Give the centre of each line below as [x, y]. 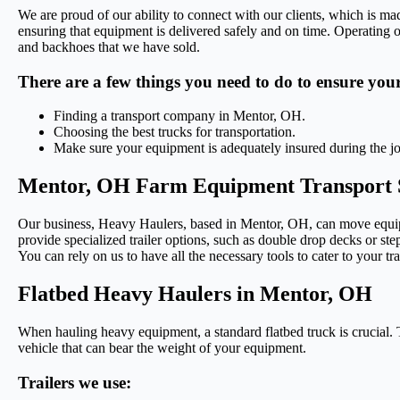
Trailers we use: [75, 382]
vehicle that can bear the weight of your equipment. [162, 347]
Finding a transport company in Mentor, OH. [179, 116]
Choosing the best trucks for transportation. [175, 132]
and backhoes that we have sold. [109, 46]
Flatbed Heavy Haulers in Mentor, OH [195, 293]
